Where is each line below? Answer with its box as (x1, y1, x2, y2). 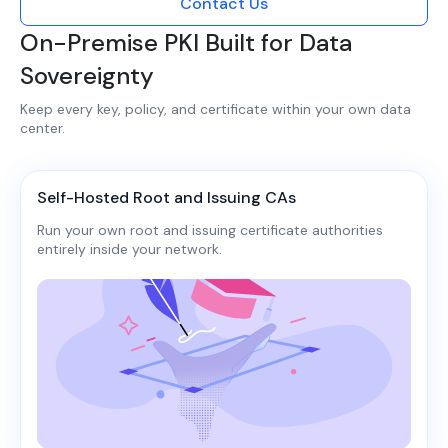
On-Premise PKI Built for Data (20, 26, 352, 58)
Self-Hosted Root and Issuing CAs (37, 186, 296, 208)
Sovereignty (20, 59, 154, 91)
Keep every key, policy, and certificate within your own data (20, 99, 411, 118)
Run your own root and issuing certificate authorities (37, 220, 383, 239)
